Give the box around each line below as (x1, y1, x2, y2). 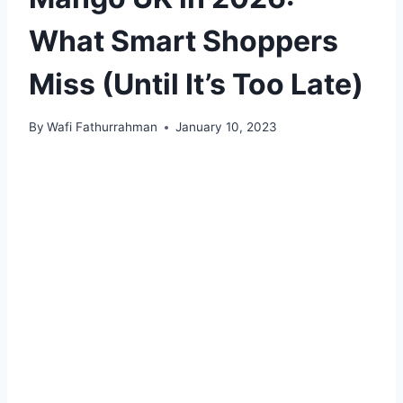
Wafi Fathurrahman (47, 120, 158, 135)
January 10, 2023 (175, 120, 278, 135)
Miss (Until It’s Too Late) (29, 66, 363, 102)
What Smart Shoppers (29, 22, 338, 58)
